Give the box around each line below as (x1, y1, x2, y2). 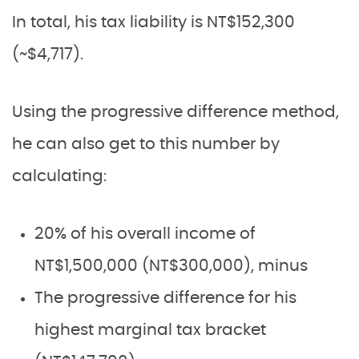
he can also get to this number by (12, 136, 280, 152)
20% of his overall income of (34, 226, 256, 242)
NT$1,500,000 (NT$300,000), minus (34, 258, 308, 274)
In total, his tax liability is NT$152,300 (12, 14, 295, 30)
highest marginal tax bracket (34, 322, 266, 338)
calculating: (12, 168, 107, 184)
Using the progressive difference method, (12, 104, 339, 120)
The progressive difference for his (34, 290, 296, 306)
